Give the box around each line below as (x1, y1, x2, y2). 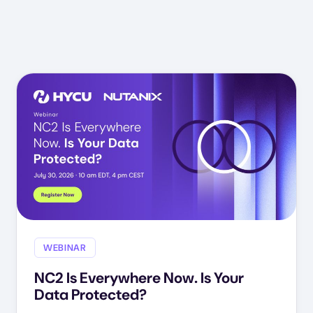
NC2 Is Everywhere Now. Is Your (34, 268, 245, 288)
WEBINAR (43, 242, 87, 254)
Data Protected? (34, 284, 147, 305)
